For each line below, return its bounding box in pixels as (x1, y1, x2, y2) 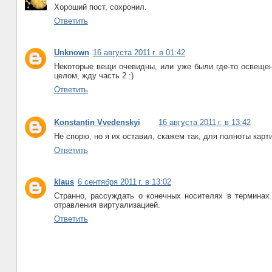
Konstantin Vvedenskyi (53, 117, 140, 127)
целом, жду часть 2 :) (53, 70, 134, 80)
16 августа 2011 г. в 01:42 (92, 47, 185, 57)
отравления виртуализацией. (53, 200, 160, 209)
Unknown (53, 47, 89, 57)
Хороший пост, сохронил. (53, 2, 147, 12)
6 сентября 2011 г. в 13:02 (77, 177, 171, 186)
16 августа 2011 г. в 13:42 (158, 117, 251, 127)
